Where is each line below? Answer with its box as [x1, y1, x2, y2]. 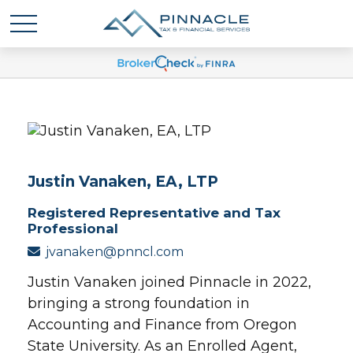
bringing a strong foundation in [28, 295, 250, 312]
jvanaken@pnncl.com [46, 244, 184, 259]
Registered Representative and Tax [28, 205, 281, 221]
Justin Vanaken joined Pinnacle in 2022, [28, 273, 311, 291]
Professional [28, 221, 118, 236]
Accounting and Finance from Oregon [28, 316, 297, 333]
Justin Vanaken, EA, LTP [28, 173, 218, 191]
